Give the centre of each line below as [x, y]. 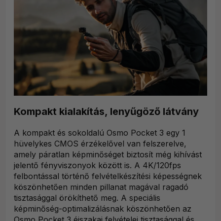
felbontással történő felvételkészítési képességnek [108, 176]
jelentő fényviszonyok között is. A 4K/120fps [97, 166]
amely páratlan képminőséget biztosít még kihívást [108, 155]
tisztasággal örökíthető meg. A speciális [87, 198]
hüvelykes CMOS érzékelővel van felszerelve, [100, 144]
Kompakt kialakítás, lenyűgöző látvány [106, 112]
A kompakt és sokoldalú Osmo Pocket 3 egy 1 [100, 133]
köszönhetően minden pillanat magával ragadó [101, 187]
